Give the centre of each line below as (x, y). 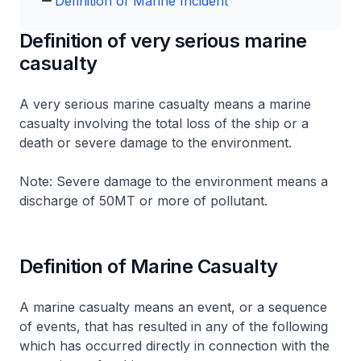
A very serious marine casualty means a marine (165, 104)
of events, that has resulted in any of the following (174, 326)
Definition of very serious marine (163, 41)
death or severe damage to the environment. (156, 143)
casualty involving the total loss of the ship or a (164, 123)
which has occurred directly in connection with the (174, 346)
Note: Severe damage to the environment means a (174, 181)
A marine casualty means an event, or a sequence (173, 307)
